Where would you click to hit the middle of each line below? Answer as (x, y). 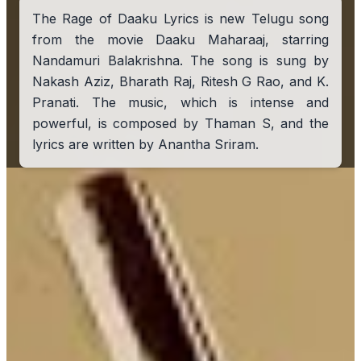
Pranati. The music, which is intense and (180, 102)
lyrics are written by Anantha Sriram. (145, 144)
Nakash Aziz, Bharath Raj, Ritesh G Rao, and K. (180, 81)
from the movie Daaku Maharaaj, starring (180, 39)
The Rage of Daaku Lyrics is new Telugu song (180, 19)
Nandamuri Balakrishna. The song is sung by (180, 60)
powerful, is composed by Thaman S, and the (180, 123)
